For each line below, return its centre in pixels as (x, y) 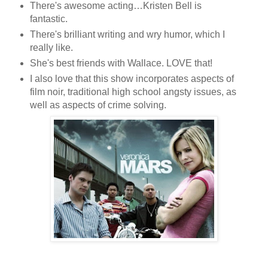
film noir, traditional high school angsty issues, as (133, 92)
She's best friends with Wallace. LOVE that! (122, 63)
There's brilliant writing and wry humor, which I (127, 34)
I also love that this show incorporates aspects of (132, 78)
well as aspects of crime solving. (98, 105)
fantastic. (48, 19)
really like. (51, 47)
